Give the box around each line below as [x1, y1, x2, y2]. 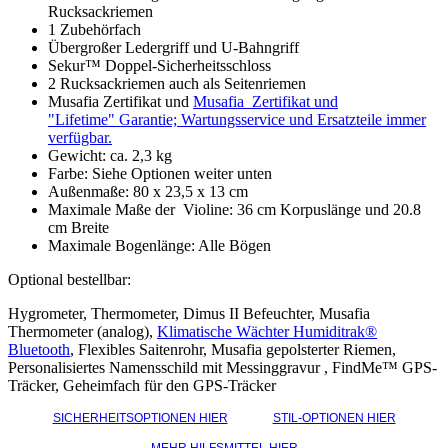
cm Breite [48, 219, 109, 237]
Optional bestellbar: [8, 271, 131, 289]
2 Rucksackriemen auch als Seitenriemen [48, 75, 306, 93]
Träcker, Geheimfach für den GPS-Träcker [8, 377, 276, 395]
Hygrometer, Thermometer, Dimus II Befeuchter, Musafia [8, 305, 370, 323]
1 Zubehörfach [48, 21, 141, 39]
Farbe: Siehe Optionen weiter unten [48, 165, 272, 183]
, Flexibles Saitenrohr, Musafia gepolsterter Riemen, [70, 341, 396, 359]
